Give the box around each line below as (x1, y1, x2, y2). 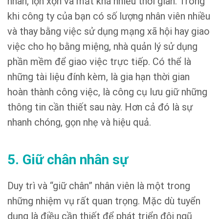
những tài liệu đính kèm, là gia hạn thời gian (7, 70, 190, 83)
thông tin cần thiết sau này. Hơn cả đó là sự (7, 101, 193, 113)
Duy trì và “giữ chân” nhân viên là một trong (7, 179, 190, 192)
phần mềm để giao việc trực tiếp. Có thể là (7, 55, 191, 67)
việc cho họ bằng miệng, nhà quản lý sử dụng (7, 40, 197, 52)
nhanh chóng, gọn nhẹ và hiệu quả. (7, 116, 151, 128)
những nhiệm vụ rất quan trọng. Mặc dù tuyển (7, 195, 200, 207)
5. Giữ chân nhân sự (7, 151, 128, 168)
